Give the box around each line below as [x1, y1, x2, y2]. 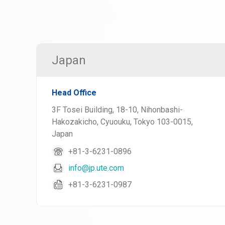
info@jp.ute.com [68, 163, 124, 173]
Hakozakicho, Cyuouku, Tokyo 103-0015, [52, 117, 193, 127]
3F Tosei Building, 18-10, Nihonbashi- [52, 105, 183, 115]
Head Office [52, 88, 96, 97]
